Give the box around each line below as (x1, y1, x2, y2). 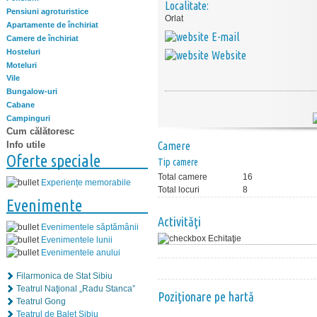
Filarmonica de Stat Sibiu (16, 270, 113, 281)
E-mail (212, 30, 239, 43)
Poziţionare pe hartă (158, 289, 254, 304)
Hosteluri (6, 47, 40, 56)
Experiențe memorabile (41, 177, 131, 188)
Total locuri (158, 185, 200, 195)
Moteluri (6, 60, 37, 69)
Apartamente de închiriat (6, 21, 98, 30)
